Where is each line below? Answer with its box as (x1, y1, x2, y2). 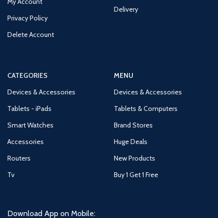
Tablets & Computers (113, 104, 178, 113)
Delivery (113, 4, 138, 14)
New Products (113, 153, 155, 163)
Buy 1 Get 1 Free (113, 170, 158, 179)
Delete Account (7, 30, 54, 39)
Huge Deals (113, 137, 147, 146)
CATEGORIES (7, 71, 48, 80)
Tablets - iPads (7, 104, 52, 113)
